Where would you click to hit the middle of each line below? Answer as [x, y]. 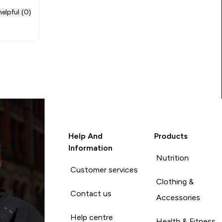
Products [171, 136]
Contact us [91, 193]
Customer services [104, 169]
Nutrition [173, 158]
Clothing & [175, 181]
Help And [85, 136]
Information [90, 148]
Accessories [178, 197]
